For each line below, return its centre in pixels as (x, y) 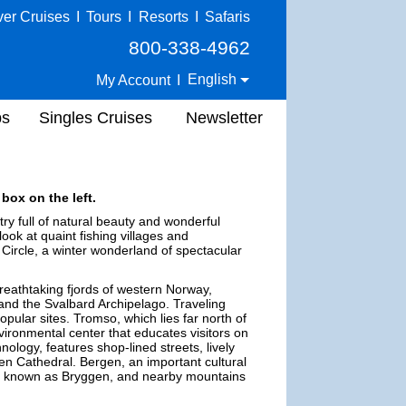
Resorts (163, 17)
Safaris (227, 17)
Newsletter (224, 117)
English (214, 79)
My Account (134, 80)
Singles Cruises (96, 117)
